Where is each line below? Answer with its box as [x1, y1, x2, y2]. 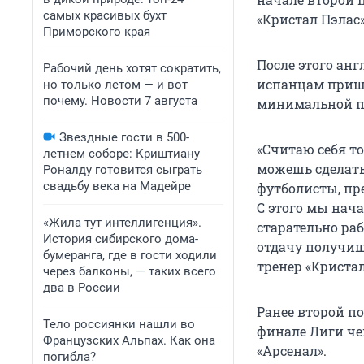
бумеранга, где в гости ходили [43, 248, 217, 262]
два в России [43, 280, 120, 295]
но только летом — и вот [43, 77, 188, 92]
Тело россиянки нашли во [43, 317, 195, 331]
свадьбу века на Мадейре [43, 179, 191, 193]
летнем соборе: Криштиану [43, 146, 200, 161]
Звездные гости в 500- [59, 130, 189, 145]
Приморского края [43, 24, 150, 39]
